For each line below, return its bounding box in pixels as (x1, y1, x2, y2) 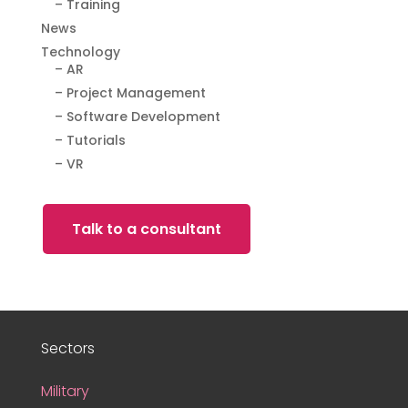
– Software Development (54, 107, 220, 127)
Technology (40, 43, 120, 62)
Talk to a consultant (71, 219, 221, 240)
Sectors (40, 338, 95, 360)
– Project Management (54, 84, 206, 103)
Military (40, 381, 89, 403)
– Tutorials (54, 131, 126, 150)
